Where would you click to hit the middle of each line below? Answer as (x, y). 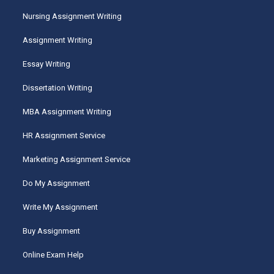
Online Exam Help (54, 255)
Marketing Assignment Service (77, 160)
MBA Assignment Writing (67, 112)
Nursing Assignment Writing (72, 17)
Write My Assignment (61, 207)
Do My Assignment (57, 183)
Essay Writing (47, 64)
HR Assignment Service (64, 136)
